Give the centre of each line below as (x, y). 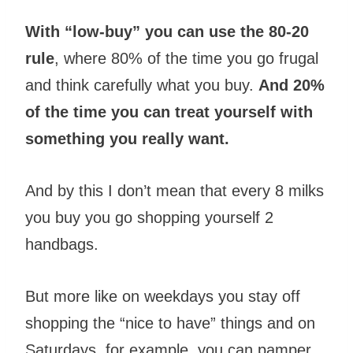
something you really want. (127, 139)
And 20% (292, 85)
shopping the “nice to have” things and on (170, 323)
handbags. (64, 245)
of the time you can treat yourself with (169, 112)
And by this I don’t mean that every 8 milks (175, 191)
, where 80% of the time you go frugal (186, 59)
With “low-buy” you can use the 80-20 (167, 32)
